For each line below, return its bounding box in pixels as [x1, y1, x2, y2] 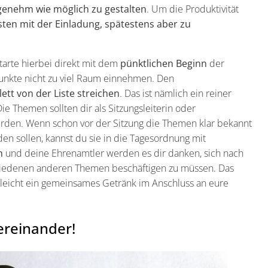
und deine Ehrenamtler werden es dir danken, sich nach [3, 147, 243, 160]
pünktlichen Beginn [120, 57, 209, 71]
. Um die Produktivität [147, 2, 239, 16]
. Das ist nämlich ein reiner [120, 87, 232, 100]
